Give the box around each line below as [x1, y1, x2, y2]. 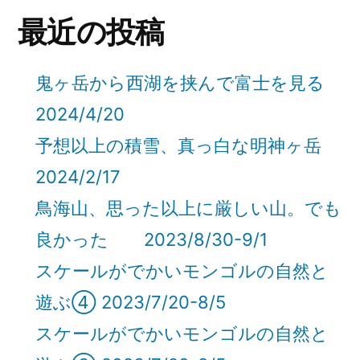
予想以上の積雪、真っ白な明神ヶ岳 [35, 134, 339, 156]
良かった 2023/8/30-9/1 [35, 228, 268, 250]
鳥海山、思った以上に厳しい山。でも [35, 197, 342, 219]
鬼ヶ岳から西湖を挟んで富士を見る [35, 72, 342, 93]
